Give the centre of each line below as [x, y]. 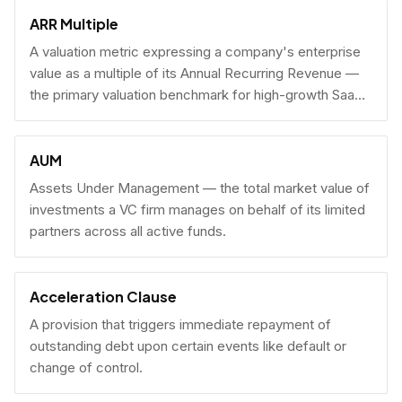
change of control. [86, 367]
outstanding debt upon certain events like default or [188, 346]
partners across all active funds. [128, 231]
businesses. [66, 116]
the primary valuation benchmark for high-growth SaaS [196, 95]
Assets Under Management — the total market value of [200, 188]
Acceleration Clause [103, 297]
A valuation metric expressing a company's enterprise [195, 52]
